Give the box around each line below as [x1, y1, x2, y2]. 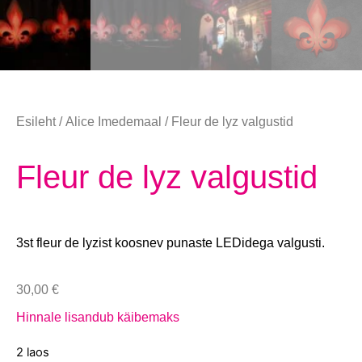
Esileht [16, 114, 56, 128]
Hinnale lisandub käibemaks [16, 310, 179, 325]
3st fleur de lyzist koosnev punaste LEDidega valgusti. [16, 235, 325, 250]
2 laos [16, 345, 49, 360]
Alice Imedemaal [65, 114, 162, 128]
